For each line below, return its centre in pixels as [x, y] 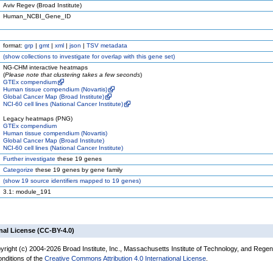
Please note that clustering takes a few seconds [73, 75]
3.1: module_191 [27, 192]
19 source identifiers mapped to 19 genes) [80, 181]
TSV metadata [107, 45]
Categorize [18, 170]
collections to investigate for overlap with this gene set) [97, 56]
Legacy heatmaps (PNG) [38, 119]
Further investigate [29, 159]
